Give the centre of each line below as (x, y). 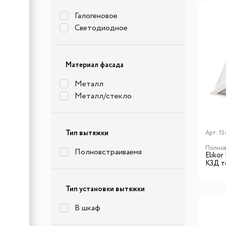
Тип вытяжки (87, 133)
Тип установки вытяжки (105, 189)
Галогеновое (96, 16)
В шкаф (88, 208)
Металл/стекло (103, 96)
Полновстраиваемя (108, 152)
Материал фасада (95, 65)
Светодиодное (101, 28)
